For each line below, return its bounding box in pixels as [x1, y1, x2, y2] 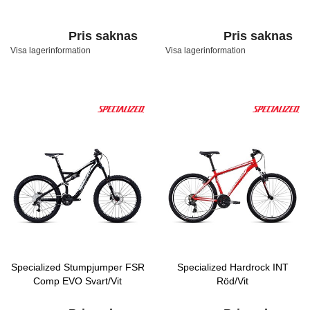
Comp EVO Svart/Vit [33, 275, 122, 286]
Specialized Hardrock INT [176, 262, 289, 273]
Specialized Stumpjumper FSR [10, 262, 145, 273]
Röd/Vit [217, 275, 248, 286]
